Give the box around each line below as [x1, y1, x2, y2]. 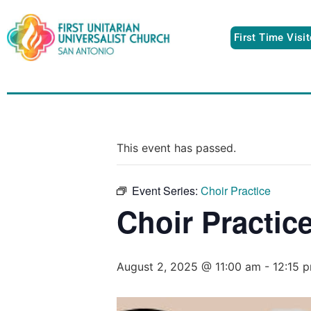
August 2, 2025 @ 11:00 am [117, 259, 261, 274]
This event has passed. [117, 140, 236, 155]
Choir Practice [201, 182, 271, 199]
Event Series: [132, 182, 201, 199]
